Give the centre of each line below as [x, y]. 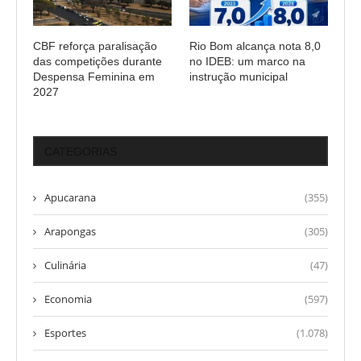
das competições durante [98, 62]
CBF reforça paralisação [95, 46]
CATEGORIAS [81, 152]
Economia [68, 299]
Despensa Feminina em [94, 77]
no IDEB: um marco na [247, 62]
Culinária [65, 266]
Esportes [65, 333]
